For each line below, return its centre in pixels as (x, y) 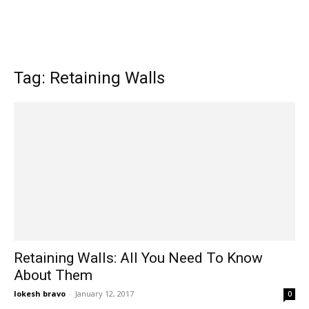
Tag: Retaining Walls (89, 78)
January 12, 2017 (104, 294)
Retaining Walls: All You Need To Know (138, 258)
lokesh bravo (40, 294)
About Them (53, 276)
